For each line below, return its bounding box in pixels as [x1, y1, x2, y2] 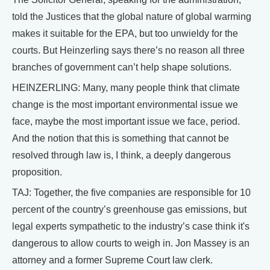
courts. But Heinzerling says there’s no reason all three [12, 45, 245, 55]
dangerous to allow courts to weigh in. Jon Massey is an [12, 238, 250, 248]
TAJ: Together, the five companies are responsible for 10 [12, 187, 251, 198]
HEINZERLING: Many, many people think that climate [12, 83, 240, 93]
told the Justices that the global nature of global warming [12, 11, 251, 22]
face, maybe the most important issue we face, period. [12, 116, 240, 127]
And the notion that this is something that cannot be [12, 133, 229, 143]
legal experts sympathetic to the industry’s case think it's [12, 221, 250, 231]
